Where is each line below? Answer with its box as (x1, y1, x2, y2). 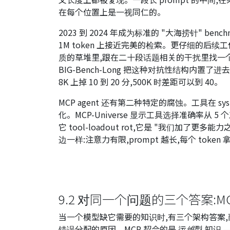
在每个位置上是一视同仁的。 (59, 6, 165, 18)
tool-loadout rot (69, 121, 133, 133)
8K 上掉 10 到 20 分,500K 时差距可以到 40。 (59, 75, 222, 88)
